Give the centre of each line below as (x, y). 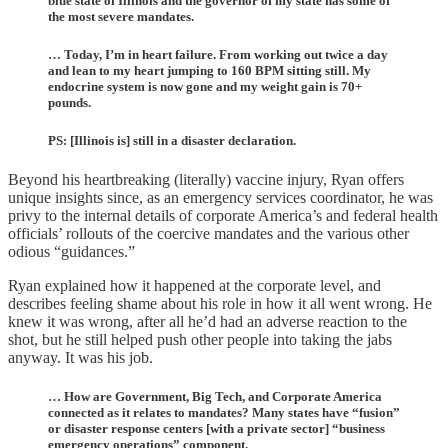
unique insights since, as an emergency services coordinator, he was (220, 198)
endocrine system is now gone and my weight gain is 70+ (205, 86)
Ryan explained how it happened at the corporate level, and (194, 286)
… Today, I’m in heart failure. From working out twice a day (218, 54)
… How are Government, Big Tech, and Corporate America (215, 397)
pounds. (69, 102)
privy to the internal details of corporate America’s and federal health (223, 216)
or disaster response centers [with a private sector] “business (216, 429)
